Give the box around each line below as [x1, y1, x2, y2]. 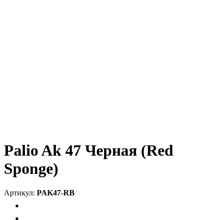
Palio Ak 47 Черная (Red [4, 141, 173, 160]
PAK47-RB [37, 188, 75, 197]
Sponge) [4, 160, 58, 178]
